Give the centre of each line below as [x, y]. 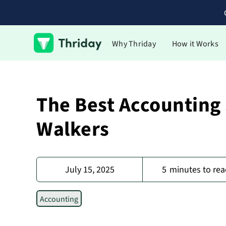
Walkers [73, 129]
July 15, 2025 [90, 169]
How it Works [195, 44]
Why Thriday [134, 44]
